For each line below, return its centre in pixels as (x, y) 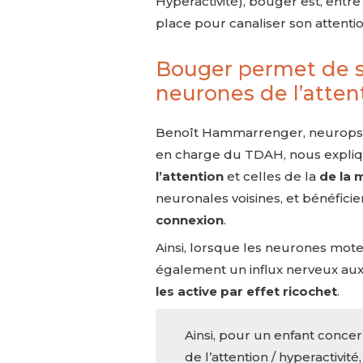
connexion (190, 220)
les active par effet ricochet (246, 292)
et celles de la (270, 176)
